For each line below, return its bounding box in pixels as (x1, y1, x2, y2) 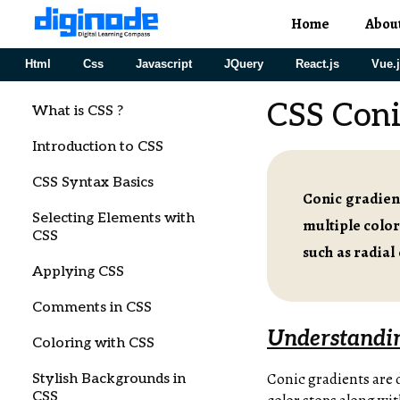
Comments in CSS (32, 299, 152, 316)
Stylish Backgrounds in (32, 371, 186, 387)
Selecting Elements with (32, 210, 195, 227)
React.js (296, 57, 339, 71)
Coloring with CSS (32, 335, 154, 352)
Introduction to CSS (32, 138, 163, 155)
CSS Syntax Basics (32, 174, 154, 191)
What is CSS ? (32, 103, 123, 120)
